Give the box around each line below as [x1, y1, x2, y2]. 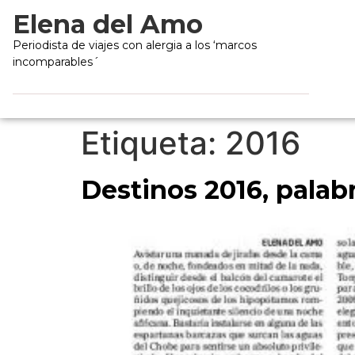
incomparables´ [13, 55, 99, 69]
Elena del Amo [13, 9, 203, 40]
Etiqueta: [81, 124, 225, 163]
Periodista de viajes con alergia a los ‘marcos [13, 38, 257, 52]
